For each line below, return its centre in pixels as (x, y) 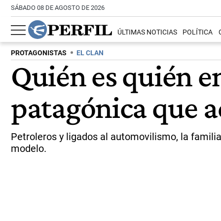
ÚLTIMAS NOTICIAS (147, 33)
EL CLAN (90, 53)
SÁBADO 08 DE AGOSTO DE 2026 (58, 8)
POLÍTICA (198, 33)
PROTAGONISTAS (39, 53)
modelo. (29, 148)
